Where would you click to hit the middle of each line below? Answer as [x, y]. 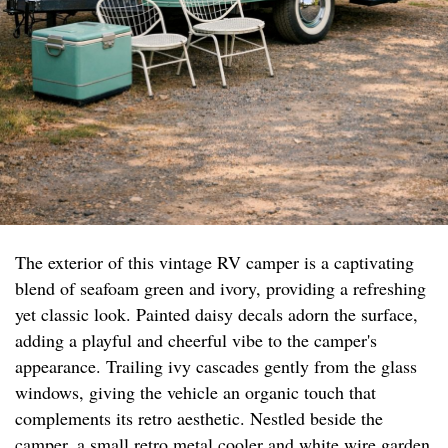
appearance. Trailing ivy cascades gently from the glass [216, 366]
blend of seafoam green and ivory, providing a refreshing [220, 288]
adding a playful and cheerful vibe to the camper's [196, 340]
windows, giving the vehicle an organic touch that [195, 392]
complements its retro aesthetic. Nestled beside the [199, 418]
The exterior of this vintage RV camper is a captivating [214, 262]
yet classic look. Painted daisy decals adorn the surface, [216, 314]
